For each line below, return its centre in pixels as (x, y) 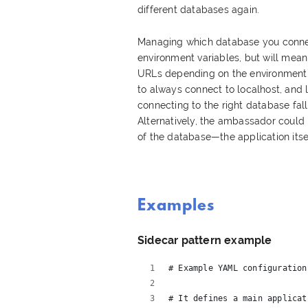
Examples (176, 207)
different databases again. (199, 10)
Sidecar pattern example (205, 240)
